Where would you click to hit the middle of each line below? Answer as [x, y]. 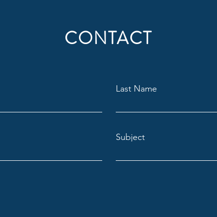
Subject [130, 137]
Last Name [136, 88]
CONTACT [108, 38]
